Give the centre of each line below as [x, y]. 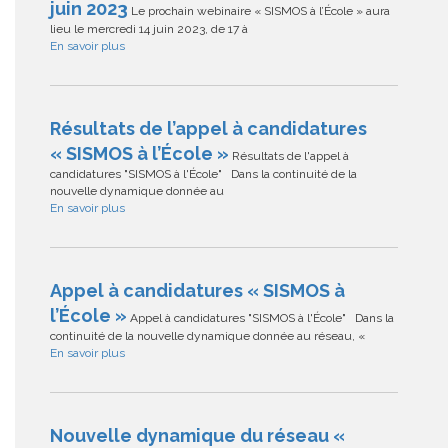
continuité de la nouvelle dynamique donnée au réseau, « [207, 336]
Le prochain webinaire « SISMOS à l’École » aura [259, 11]
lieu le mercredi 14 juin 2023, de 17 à [149, 29]
